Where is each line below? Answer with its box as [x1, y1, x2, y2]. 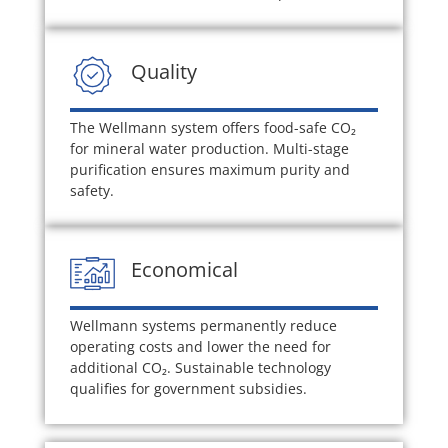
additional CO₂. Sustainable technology [69, 358, 331, 378]
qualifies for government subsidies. [69, 379, 307, 399]
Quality [130, 57, 197, 85]
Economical [130, 255, 238, 283]
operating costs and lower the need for [69, 337, 331, 357]
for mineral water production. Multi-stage [69, 139, 349, 159]
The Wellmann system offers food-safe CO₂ [69, 118, 356, 138]
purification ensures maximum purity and [69, 160, 350, 180]
